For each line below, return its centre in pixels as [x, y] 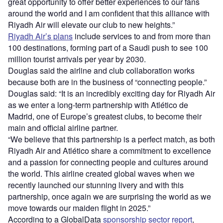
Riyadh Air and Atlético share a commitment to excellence [110, 151]
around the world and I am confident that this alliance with [109, 13]
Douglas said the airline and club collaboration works [101, 71]
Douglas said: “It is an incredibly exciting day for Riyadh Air [111, 94]
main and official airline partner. [63, 128]
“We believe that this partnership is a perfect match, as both [111, 139]
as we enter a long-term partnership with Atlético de [98, 105]
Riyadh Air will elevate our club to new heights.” [91, 25]
